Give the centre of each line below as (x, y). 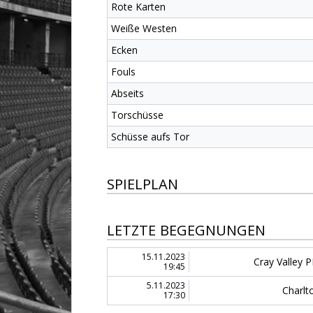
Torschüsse (137, 115)
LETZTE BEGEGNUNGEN (186, 230)
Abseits (128, 93)
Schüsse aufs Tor (150, 137)
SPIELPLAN (143, 184)
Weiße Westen (144, 28)
